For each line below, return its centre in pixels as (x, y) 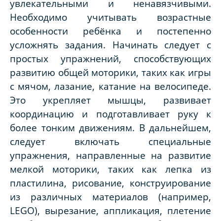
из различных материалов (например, (110, 196)
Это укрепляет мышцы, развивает (110, 100)
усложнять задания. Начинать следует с (110, 44)
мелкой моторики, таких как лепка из (110, 169)
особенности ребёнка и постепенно (110, 31)
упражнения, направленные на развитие (110, 155)
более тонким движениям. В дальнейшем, (110, 127)
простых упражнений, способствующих (110, 58)
